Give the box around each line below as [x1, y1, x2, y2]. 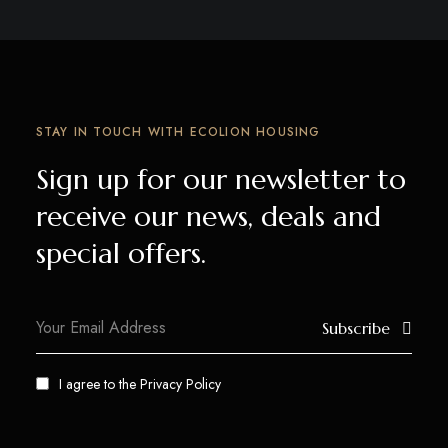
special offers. [35, 235, 206, 271]
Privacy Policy [139, 373, 221, 394]
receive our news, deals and [35, 198, 381, 234]
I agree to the [58, 373, 140, 394]
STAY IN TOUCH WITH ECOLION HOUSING [35, 122, 321, 141]
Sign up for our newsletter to [35, 161, 406, 197]
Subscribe [322, 317, 391, 338]
